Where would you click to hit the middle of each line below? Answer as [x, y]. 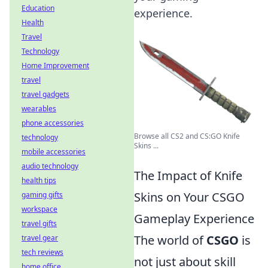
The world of [170, 240]
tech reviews [42, 252]
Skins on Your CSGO [189, 197]
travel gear [40, 238]
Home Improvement [55, 66]
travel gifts [39, 223]
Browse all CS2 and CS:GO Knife [187, 136]
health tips [39, 180]
